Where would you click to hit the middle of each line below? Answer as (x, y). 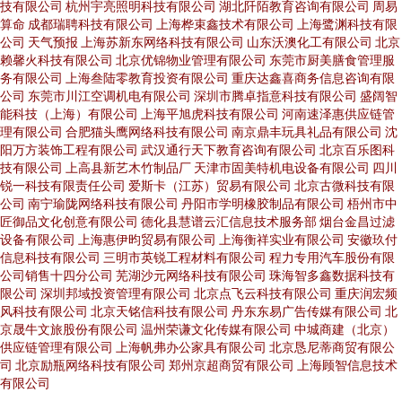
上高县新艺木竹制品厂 (128, 167)
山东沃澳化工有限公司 (310, 42)
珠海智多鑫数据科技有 (332, 275)
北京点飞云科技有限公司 (263, 293)
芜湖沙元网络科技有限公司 (191, 275)
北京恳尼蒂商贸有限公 (332, 347)
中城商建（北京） (345, 329)
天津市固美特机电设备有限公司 (282, 167)
